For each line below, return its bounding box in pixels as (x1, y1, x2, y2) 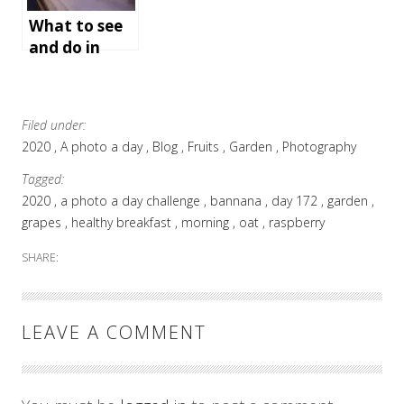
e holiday (29, 5, 99, 25)
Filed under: (22, 116, 86, 133)
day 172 (271, 192, 321, 209)
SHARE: (22, 250, 59, 266)
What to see (29, 15, 123, 36)
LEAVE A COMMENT (22, 320, 207, 344)
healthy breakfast (71, 214, 175, 231)
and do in (29, 37, 100, 58)
